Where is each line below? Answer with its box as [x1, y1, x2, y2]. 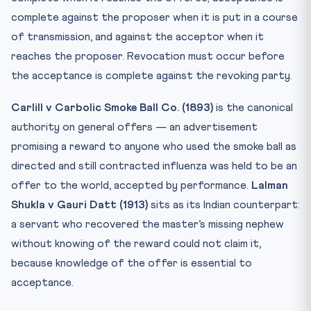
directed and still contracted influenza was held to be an [11, 160, 297, 171]
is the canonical [213, 101, 293, 113]
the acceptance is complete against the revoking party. [11, 69, 292, 81]
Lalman [251, 179, 288, 191]
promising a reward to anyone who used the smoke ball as [11, 140, 296, 152]
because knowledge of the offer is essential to [11, 257, 252, 269]
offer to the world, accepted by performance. [11, 179, 251, 191]
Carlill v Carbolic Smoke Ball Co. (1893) [11, 101, 213, 113]
